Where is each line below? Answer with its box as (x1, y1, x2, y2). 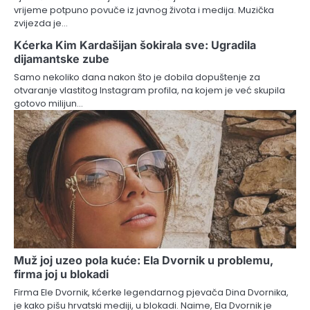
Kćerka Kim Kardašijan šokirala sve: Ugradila (14, 37, 256, 52)
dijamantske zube (14, 51, 109, 66)
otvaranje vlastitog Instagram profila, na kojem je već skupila (14, 83, 285, 97)
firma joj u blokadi (14, 266, 109, 281)
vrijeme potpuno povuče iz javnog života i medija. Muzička (14, 3, 274, 17)
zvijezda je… (14, 16, 68, 30)
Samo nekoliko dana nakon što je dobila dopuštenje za (14, 70, 260, 84)
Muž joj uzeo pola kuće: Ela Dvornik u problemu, (14, 253, 273, 267)
